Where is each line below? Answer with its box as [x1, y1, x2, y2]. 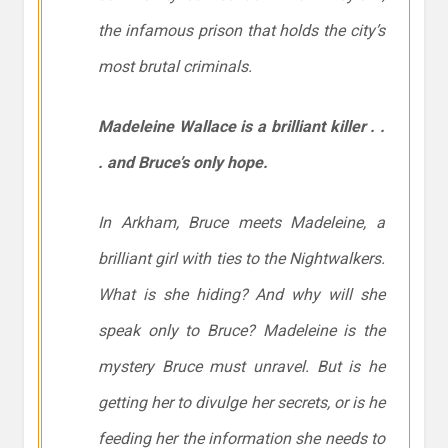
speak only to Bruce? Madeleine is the [98, 321, 385, 341]
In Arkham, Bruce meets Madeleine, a [98, 213, 385, 233]
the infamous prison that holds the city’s [98, 21, 385, 41]
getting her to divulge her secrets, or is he [98, 393, 385, 413]
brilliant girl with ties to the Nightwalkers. [98, 249, 385, 269]
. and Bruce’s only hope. [98, 153, 268, 173]
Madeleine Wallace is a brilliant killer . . [98, 117, 385, 137]
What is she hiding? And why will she [98, 285, 385, 305]
